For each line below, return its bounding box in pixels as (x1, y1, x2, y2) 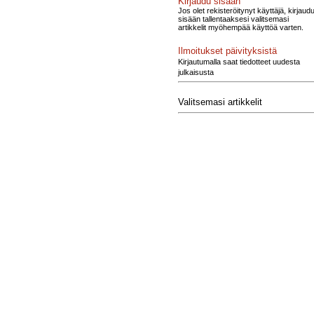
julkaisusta (178, 67, 214, 76)
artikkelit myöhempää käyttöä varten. (178, 22, 303, 32)
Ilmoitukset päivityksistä (178, 45, 277, 56)
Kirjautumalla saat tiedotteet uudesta (178, 57, 300, 66)
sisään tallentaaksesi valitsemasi (178, 14, 289, 23)
